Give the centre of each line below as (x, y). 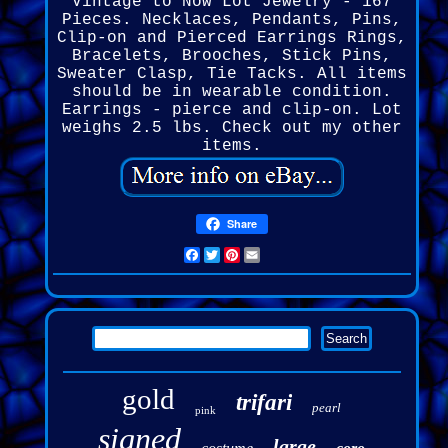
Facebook (239, 255)
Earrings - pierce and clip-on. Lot (231, 110)
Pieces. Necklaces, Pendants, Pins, (231, 20)
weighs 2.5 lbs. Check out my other (231, 128)
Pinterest (284, 255)
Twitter (254, 255)
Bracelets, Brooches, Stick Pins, (231, 56)
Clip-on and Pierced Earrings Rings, (231, 38)
